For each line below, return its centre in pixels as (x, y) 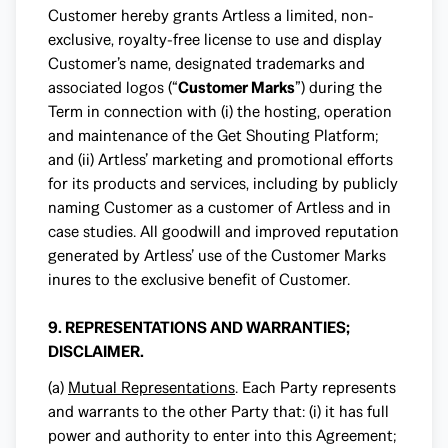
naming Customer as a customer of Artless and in (219, 207)
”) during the (338, 87)
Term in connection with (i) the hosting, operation (220, 111)
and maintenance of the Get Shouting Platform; (213, 135)
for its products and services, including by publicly (223, 183)
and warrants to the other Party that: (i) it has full (218, 411)
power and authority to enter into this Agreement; (222, 435)
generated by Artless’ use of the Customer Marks (217, 255)
